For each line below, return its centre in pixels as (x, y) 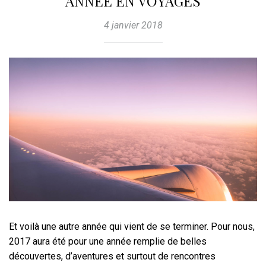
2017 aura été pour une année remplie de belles (108, 242)
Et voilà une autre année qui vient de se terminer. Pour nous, (132, 227)
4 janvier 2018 (133, 26)
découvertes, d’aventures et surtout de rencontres (112, 256)
